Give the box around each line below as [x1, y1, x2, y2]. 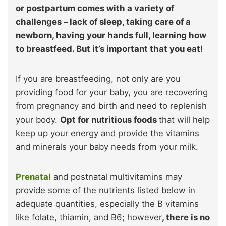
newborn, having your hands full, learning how [16, 30, 206, 40]
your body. [16, 114, 60, 125]
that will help [159, 114, 210, 125]
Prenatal [16, 171, 51, 182]
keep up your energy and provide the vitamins [16, 128, 199, 138]
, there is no [162, 212, 210, 222]
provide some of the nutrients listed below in [16, 185, 195, 195]
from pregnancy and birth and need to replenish [16, 100, 207, 111]
